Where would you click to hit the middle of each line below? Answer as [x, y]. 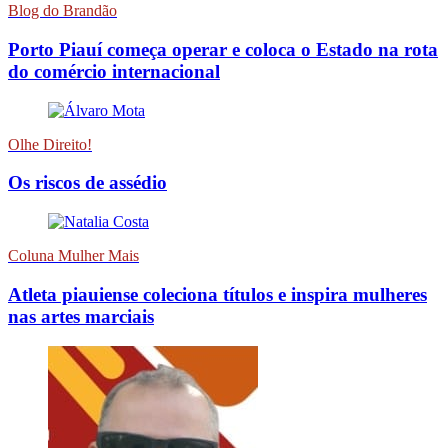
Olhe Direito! [50, 144]
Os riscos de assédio [87, 183]
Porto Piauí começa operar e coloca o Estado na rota [223, 49]
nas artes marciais [81, 316]
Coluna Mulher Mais [73, 255]
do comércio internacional [114, 71]
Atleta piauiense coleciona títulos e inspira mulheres [217, 294]
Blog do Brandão [62, 11]
